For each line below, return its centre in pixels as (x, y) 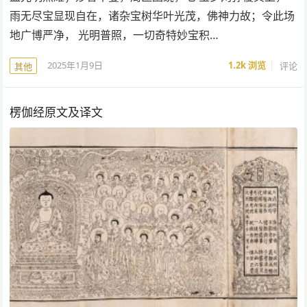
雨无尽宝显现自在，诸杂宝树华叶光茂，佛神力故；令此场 (152, 15)
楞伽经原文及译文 (57, 112)
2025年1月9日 (75, 65)
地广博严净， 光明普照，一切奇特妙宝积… (114, 35)
